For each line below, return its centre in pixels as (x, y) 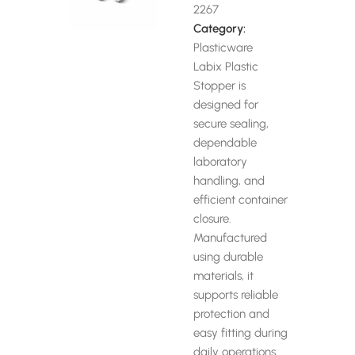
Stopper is (219, 86)
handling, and (229, 181)
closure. (212, 219)
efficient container (240, 200)
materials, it (223, 276)
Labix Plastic (226, 67)
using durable (228, 257)
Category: (219, 29)
